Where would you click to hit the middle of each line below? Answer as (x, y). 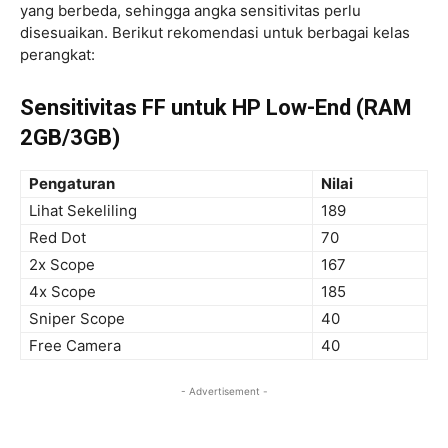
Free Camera (75, 345)
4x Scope (62, 291)
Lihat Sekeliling (83, 210)
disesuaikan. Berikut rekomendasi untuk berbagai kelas (215, 32)
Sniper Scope (77, 318)
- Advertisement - (224, 390)
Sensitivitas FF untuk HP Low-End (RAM (216, 107)
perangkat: (57, 54)
